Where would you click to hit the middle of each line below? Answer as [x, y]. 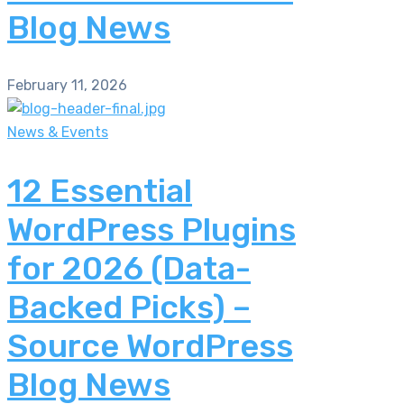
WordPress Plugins [151, 229]
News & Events [58, 132]
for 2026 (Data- [129, 268]
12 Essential [100, 190]
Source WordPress [150, 345]
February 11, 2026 [67, 85]
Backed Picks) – [129, 307]
